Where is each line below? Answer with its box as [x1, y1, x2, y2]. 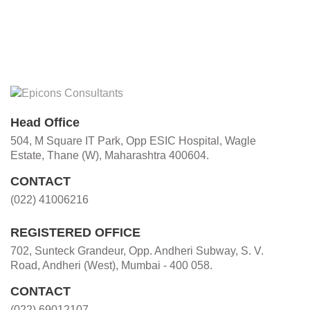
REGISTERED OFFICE [10, 226, 140, 240]
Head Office [10, 116, 80, 130]
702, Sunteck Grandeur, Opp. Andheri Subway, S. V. [10, 245, 264, 257]
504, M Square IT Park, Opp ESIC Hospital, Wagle [10, 135, 256, 147]
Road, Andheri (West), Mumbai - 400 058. [10, 259, 212, 272]
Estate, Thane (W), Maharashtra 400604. [10, 149, 209, 162]
